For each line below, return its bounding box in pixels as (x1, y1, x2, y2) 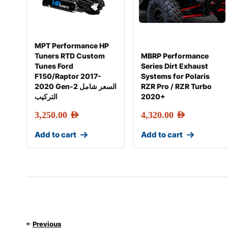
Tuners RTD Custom (35, 51, 105, 60)
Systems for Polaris (141, 72, 210, 80)
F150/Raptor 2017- (35, 72, 101, 80)
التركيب (35, 92, 58, 101)
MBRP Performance (141, 51, 209, 60)
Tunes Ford (35, 62, 73, 70)
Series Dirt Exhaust (141, 62, 209, 70)
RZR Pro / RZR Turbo (141, 82, 212, 91)
